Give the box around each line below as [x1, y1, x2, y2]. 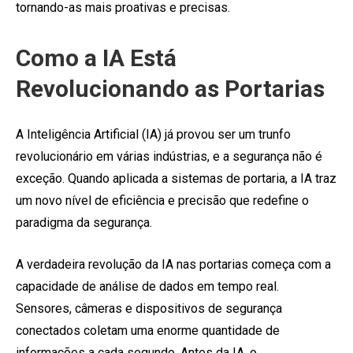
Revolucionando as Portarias [16, 74, 325, 102]
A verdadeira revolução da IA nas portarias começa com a [16, 256, 331, 272]
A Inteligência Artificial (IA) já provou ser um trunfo [16, 126, 291, 142]
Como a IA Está [16, 43, 176, 72]
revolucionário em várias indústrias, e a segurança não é [16, 148, 322, 164]
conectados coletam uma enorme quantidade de [16, 322, 280, 338]
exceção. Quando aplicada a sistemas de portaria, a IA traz [16, 170, 336, 186]
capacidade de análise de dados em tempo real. [16, 278, 279, 294]
